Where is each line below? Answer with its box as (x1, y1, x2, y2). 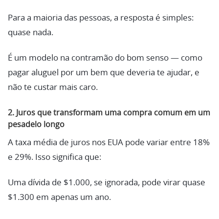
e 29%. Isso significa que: (8, 153, 101, 161)
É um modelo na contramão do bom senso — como (8, 53, 202, 62)
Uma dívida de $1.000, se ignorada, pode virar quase (8, 178, 205, 187)
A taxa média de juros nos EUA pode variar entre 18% (8, 138, 210, 147)
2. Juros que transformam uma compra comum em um (8, 109, 210, 117)
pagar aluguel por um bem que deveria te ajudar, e (8, 68, 199, 77)
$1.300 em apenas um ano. (8, 193, 111, 201)
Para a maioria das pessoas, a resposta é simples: (8, 13, 194, 22)
